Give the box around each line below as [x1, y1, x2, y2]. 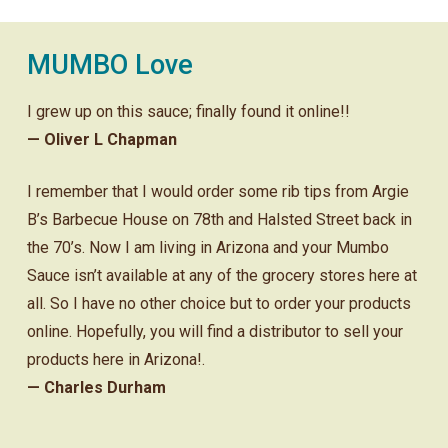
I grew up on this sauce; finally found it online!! [26, 102, 350, 122]
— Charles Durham [26, 378, 166, 398]
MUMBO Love [26, 49, 193, 82]
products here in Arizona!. [26, 350, 205, 370]
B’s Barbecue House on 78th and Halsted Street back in [26, 210, 412, 230]
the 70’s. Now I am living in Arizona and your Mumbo [26, 238, 389, 258]
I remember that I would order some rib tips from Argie [26, 182, 409, 202]
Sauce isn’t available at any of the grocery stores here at [26, 266, 417, 286]
